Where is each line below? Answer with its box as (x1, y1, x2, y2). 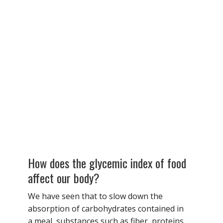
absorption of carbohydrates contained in (28, 203, 184, 214)
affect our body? (28, 168, 100, 187)
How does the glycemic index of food (28, 153, 186, 172)
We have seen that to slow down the (28, 190, 163, 202)
